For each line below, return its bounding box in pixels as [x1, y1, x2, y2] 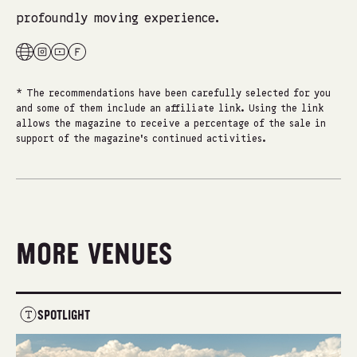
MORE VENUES [16, 242, 172, 268]
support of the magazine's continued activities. [16, 135, 266, 144]
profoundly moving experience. [16, 13, 219, 25]
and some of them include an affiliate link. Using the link [16, 104, 324, 114]
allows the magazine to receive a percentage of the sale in [16, 120, 326, 129]
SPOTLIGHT [37, 310, 90, 322]
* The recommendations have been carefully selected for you [16, 89, 331, 99]
